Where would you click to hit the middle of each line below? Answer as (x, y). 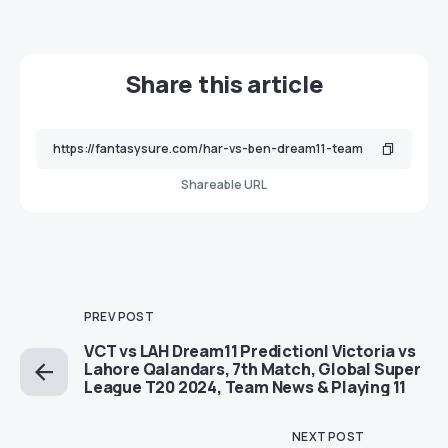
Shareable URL (224, 185)
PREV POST (119, 317)
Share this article (224, 84)
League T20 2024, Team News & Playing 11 (245, 387)
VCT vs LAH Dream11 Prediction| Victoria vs (250, 351)
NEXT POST (328, 437)
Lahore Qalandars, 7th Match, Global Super (252, 369)
